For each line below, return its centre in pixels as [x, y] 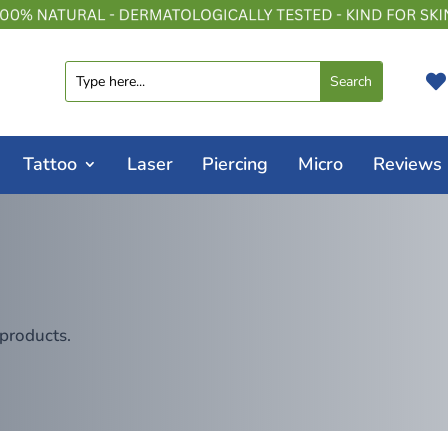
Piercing [235, 163]
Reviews [408, 163]
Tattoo [49, 163]
